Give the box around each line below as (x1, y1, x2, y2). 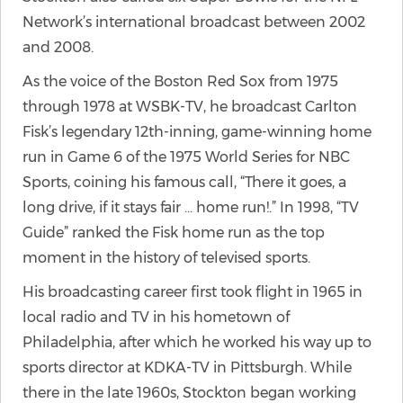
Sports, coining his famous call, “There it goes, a (22, 174, 346, 191)
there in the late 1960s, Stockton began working (22, 384, 356, 401)
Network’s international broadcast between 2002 (22, 13, 365, 31)
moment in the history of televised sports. (22, 249, 310, 266)
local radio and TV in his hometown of (22, 309, 290, 326)
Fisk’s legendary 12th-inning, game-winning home (22, 123, 372, 140)
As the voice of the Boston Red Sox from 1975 (22, 73, 338, 90)
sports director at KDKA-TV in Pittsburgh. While (22, 359, 352, 376)
